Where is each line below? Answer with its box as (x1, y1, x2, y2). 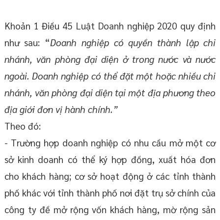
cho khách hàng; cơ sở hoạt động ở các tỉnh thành (4, 170, 216, 182)
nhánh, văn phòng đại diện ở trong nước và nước (4, 53, 216, 65)
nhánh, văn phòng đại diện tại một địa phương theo (4, 86, 216, 99)
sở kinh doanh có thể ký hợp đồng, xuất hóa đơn (4, 153, 216, 165)
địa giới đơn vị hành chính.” (4, 103, 118, 115)
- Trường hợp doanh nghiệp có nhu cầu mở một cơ (4, 137, 216, 149)
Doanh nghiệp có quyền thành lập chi (50, 36, 216, 49)
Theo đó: (4, 120, 41, 132)
